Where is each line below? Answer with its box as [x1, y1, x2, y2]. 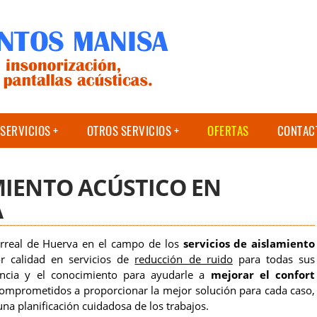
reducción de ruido [134, 252, 233, 266]
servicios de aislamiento [183, 236, 316, 250]
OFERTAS [207, 122, 249, 139]
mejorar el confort [210, 267, 316, 282]
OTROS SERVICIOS [86, 122, 171, 139]
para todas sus [232, 252, 316, 266]
